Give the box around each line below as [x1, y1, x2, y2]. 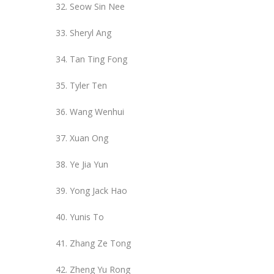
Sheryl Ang [70, 26, 111, 39]
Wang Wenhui [70, 105, 124, 117]
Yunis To [70, 210, 104, 223]
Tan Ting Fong [70, 53, 127, 65]
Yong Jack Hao [70, 184, 127, 196]
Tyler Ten [70, 79, 107, 91]
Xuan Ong [70, 131, 108, 144]
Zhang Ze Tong [70, 237, 131, 249]
